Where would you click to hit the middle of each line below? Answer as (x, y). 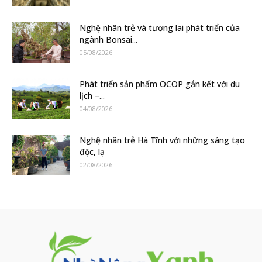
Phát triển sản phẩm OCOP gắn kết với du (160, 84)
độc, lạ (92, 151)
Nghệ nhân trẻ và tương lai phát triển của (160, 27)
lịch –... (92, 95)
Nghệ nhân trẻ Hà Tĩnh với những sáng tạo (162, 140)
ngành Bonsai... (108, 39)
